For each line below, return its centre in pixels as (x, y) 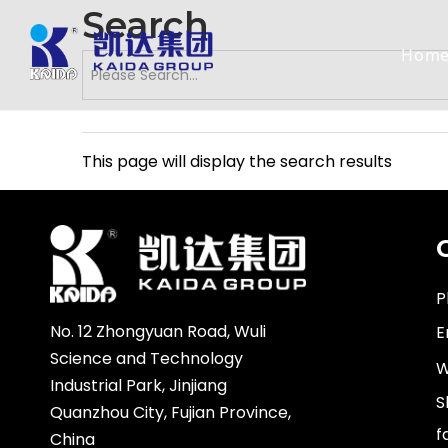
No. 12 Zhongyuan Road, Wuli (158, 332)
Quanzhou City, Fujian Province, (170, 413)
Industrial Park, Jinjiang (138, 386)
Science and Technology (146, 359)
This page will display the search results (237, 161)
